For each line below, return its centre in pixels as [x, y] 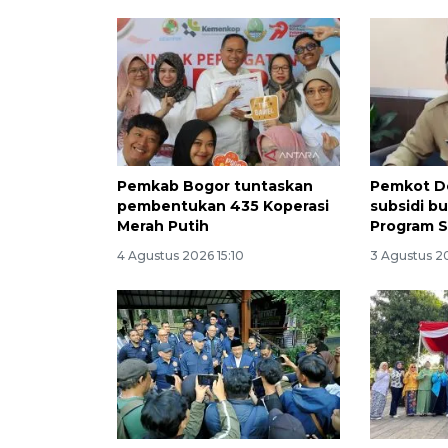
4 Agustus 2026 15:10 [180, 256]
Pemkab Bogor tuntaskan [215, 186]
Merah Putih [163, 226]
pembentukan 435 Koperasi [223, 206]
